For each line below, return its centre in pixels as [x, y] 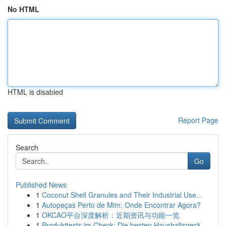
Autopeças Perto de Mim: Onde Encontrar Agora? [121, 205]
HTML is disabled [35, 92]
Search [27, 147]
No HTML [23, 9]
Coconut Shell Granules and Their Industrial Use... [122, 195]
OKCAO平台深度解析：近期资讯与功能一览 [111, 215]
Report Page [198, 120]
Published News [41, 185]
